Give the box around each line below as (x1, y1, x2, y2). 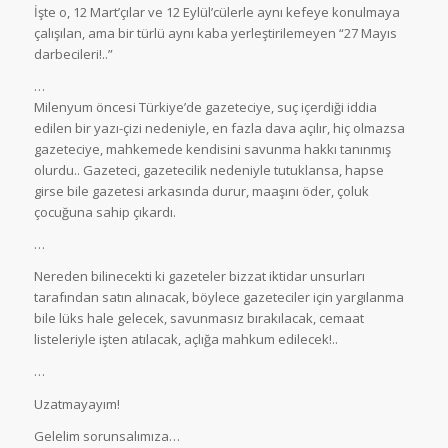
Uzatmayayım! (33, 394, 120, 413)
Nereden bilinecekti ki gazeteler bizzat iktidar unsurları (33, 267, 365, 286)
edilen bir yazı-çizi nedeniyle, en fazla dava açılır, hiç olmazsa (33, 119, 405, 138)
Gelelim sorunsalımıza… (33, 426, 180, 445)
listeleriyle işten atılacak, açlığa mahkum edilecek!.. (33, 330, 338, 349)
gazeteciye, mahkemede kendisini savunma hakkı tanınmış (33, 140, 391, 159)
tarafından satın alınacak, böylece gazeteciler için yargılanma (33, 288, 404, 307)
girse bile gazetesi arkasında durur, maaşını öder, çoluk (33, 182, 369, 201)
